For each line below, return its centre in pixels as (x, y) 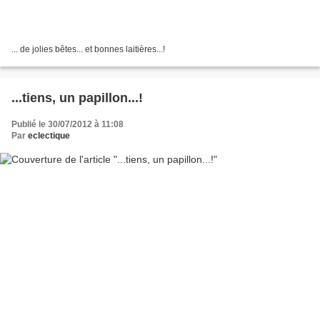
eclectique (49, 135)
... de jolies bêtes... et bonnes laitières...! (88, 49)
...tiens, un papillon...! (77, 97)
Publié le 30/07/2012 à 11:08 (67, 124)
